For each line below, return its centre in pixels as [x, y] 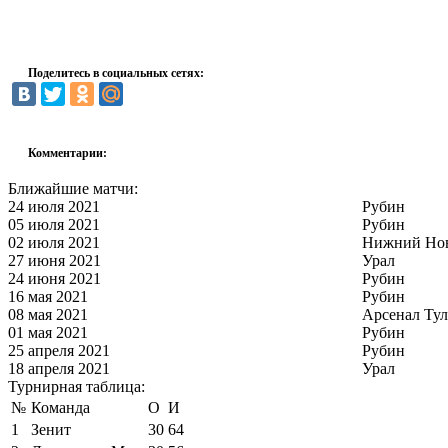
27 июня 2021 [54, 260]
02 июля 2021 [54, 242]
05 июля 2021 [54, 224]
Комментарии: [67, 153]
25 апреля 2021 [59, 350]
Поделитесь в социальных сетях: [116, 73]
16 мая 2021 [48, 296]
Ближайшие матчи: [73, 188]
